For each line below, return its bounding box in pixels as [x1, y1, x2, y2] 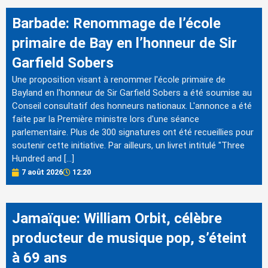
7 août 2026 [22, 168, 63, 177]
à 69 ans [12, 249, 67, 267]
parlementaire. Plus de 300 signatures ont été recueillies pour [12, 126, 254, 138]
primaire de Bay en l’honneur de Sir [12, 34, 237, 51]
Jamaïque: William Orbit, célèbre [12, 210, 222, 227]
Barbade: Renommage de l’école [12, 14, 221, 32]
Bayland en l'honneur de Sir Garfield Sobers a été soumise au [12, 87, 252, 98]
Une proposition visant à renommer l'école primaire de [12, 74, 226, 85]
